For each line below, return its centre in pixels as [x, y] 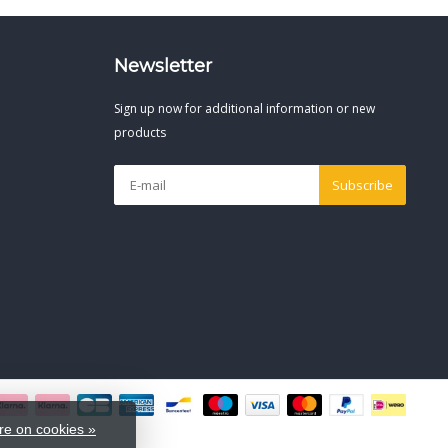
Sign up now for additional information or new [244, 108]
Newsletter [162, 65]
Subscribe [362, 184]
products [139, 132]
